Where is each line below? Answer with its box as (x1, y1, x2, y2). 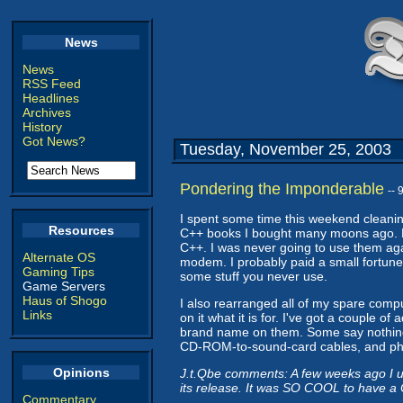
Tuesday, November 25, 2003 (180, 140, 391, 158)
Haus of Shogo (22, 293, 107, 308)
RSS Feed (22, 76, 81, 91)
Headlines (22, 91, 79, 105)
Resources (48, 223, 114, 237)
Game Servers (22, 279, 105, 293)
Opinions (52, 365, 110, 380)
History (22, 120, 62, 134)
